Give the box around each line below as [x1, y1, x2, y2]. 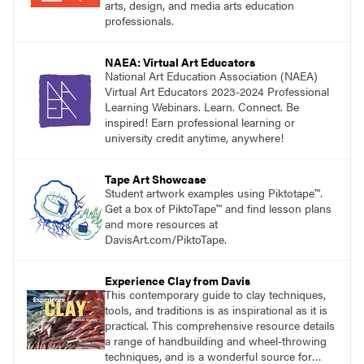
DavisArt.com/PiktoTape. [105, 231, 227, 248]
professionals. [105, 12, 174, 29]
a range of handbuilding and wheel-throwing [105, 332, 327, 349]
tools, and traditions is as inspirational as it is [105, 301, 327, 318]
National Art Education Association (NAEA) [105, 67, 318, 84]
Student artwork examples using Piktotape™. [105, 184, 323, 201]
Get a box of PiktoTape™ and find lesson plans [105, 200, 331, 217]
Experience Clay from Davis [105, 272, 250, 289]
